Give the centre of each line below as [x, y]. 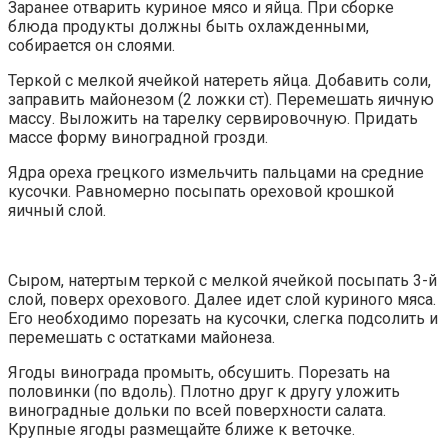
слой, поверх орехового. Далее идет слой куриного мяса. [222, 300]
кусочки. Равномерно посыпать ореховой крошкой [201, 192]
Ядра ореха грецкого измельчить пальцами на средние [216, 173]
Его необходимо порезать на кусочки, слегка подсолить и [223, 319]
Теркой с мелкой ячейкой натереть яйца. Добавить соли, [219, 81]
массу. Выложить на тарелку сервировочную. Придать [213, 119]
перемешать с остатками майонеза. [141, 338]
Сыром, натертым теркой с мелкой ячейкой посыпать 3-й [222, 281]
